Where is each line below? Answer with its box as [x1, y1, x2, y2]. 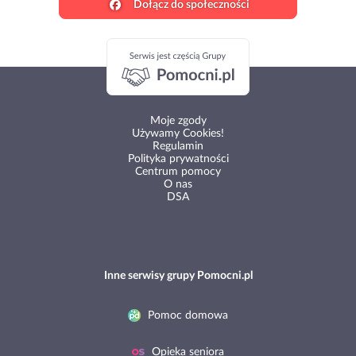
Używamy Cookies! [132, 128, 224, 140]
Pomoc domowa [145, 310, 228, 322]
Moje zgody [149, 115, 207, 127]
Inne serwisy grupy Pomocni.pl [103, 270, 253, 282]
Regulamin [153, 141, 203, 153]
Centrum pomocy [135, 166, 221, 178]
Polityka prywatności [127, 153, 229, 165]
